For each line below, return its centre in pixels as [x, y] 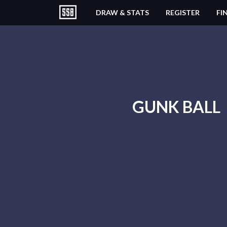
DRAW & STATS [122, 12]
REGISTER [183, 12]
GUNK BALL [176, 107]
